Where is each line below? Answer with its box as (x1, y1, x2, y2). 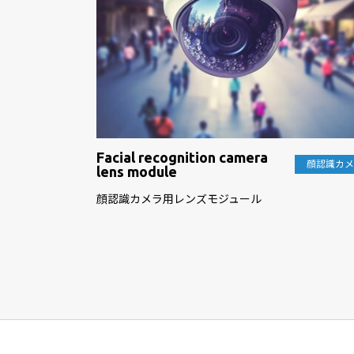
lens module (96, 163, 177, 179)
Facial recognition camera (96, 149, 268, 165)
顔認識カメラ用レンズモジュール (96, 192, 262, 205)
